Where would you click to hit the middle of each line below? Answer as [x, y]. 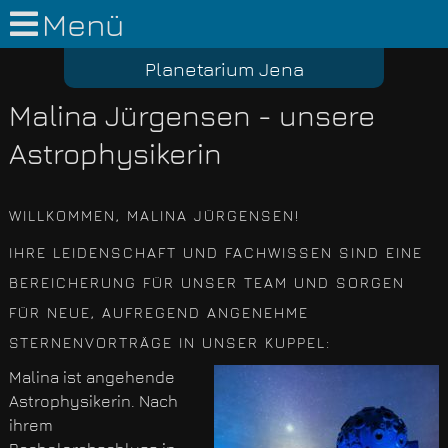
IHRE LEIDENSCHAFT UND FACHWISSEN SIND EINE [215, 252]
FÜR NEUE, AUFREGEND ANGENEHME [158, 312]
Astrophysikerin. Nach [93, 401]
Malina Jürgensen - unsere [191, 115]
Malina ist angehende [91, 377]
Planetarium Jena [224, 68]
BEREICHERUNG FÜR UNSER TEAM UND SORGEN [206, 282]
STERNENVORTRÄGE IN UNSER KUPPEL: [169, 342]
